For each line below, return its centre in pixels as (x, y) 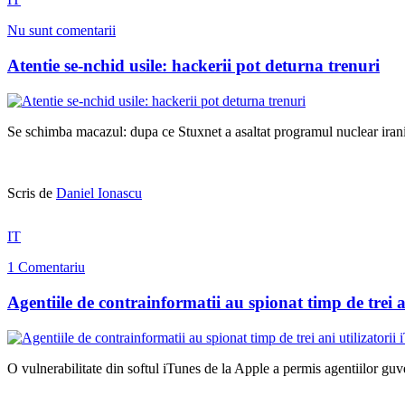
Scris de (32, 193)
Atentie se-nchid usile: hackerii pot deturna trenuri (193, 66)
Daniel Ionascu (99, 193)
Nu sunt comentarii (61, 31)
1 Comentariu (46, 268)
